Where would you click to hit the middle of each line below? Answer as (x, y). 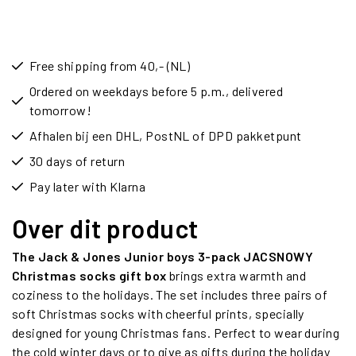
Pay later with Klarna (88, 186)
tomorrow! (61, 110)
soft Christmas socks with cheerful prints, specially (158, 313)
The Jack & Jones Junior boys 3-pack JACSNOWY (163, 256)
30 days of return (77, 161)
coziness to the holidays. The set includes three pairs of (170, 294)
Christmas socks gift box (89, 275)
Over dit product (105, 228)
